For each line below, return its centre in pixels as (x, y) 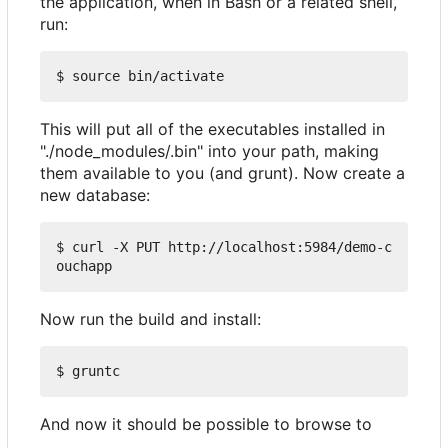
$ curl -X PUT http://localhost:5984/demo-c (224, 247)
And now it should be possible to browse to (206, 424)
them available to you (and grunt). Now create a (222, 173)
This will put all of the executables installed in (212, 129)
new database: (95, 195)
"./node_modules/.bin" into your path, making (209, 151)
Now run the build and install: (150, 319)
